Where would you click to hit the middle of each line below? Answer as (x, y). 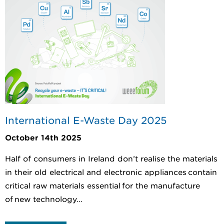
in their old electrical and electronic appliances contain (111, 173)
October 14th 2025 (43, 138)
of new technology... (44, 200)
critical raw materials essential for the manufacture (102, 186)
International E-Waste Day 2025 (86, 120)
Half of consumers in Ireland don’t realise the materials (111, 159)
